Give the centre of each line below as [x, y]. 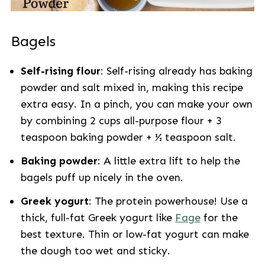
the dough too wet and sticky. [95, 251]
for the [219, 218]
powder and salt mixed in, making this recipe [132, 88]
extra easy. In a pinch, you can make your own [136, 104]
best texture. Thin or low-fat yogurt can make [135, 234]
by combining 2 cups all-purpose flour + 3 [121, 121]
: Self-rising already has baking [176, 71]
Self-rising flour [60, 71]
